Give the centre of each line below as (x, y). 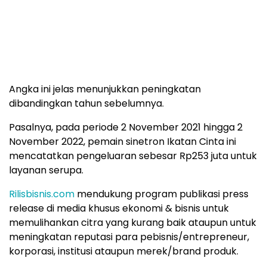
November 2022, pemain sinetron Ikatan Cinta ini (122, 141)
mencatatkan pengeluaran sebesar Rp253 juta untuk (133, 156)
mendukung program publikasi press (162, 194)
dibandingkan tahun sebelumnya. (86, 103)
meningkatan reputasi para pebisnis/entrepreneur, (129, 237)
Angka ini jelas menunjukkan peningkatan (105, 89)
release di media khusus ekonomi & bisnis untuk (119, 208)
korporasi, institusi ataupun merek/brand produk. (124, 251)
